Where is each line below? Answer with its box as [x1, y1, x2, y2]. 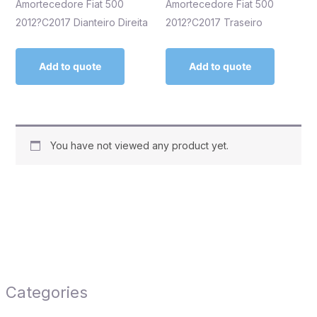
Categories [5, 283, 88, 302]
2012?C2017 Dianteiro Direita [15, 16, 148, 28]
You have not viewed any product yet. [50, 139, 229, 151]
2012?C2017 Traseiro [166, 16, 263, 28]
